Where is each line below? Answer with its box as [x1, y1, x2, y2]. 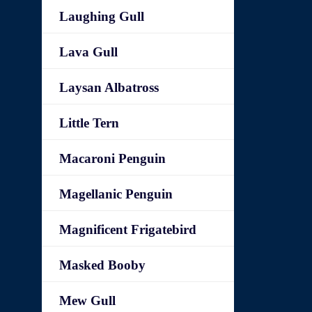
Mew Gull [59, 293, 116, 308]
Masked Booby [59, 258, 146, 272]
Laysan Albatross [59, 80, 159, 95]
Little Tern [59, 116, 120, 130]
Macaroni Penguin [59, 151, 166, 166]
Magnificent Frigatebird [59, 222, 197, 237]
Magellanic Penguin [59, 187, 173, 201]
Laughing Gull [59, 9, 145, 24]
